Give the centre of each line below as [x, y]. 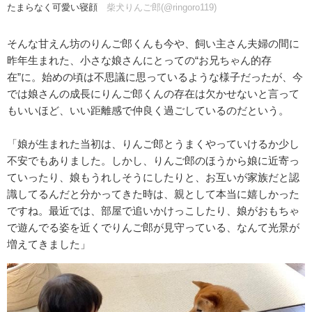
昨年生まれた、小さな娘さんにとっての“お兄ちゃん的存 [139, 61]
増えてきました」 [49, 244]
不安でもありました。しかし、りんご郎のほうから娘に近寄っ [153, 161]
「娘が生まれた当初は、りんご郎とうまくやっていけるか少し [153, 144]
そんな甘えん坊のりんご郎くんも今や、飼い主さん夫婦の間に [153, 44]
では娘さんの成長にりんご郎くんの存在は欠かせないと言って [153, 94]
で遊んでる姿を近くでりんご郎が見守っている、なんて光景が [153, 228]
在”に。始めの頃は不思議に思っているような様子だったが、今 [155, 77]
